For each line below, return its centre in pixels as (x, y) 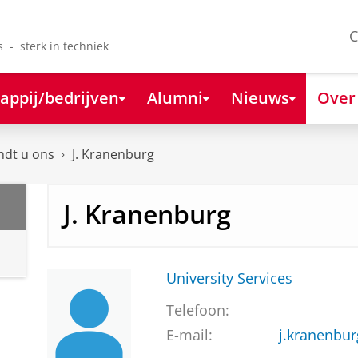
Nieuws (260, 97)
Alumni (175, 97)
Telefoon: (197, 310)
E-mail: (189, 335)
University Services (229, 278)
